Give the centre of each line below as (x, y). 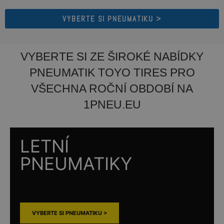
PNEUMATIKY (76, 164)
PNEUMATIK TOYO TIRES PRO (112, 73)
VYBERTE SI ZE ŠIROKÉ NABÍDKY (112, 57)
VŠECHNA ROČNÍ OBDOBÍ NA (112, 89)
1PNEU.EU (112, 105)
